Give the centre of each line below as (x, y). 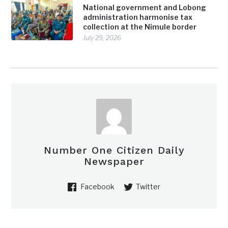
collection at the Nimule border (140, 26)
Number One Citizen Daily (114, 150)
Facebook (97, 186)
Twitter (148, 186)
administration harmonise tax (138, 17)
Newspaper (114, 161)
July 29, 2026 (102, 38)
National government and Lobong (145, 7)
